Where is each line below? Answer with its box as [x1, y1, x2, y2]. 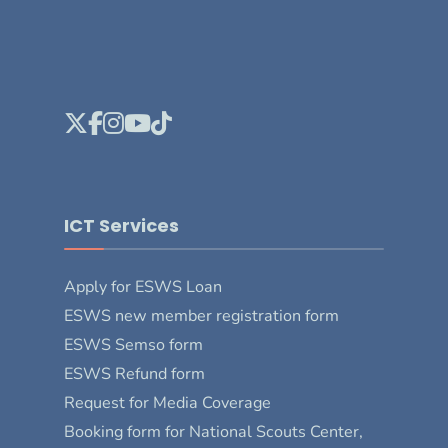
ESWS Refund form [64, 362, 205, 385]
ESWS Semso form [64, 333, 203, 356]
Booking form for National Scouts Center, [64, 420, 363, 443]
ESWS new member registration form [64, 304, 339, 327]
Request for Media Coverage [64, 391, 271, 414]
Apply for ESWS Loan [64, 275, 222, 298]
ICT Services [64, 212, 179, 238]
